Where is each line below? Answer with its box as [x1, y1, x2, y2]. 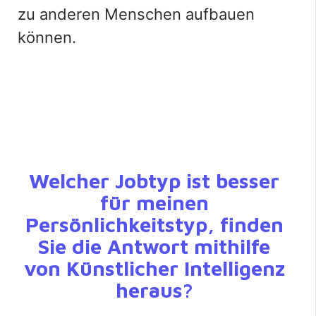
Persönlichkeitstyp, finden [25, 212, 284, 236]
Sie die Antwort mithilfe [38, 233, 270, 258]
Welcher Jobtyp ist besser [29, 168, 279, 193]
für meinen [99, 190, 209, 214]
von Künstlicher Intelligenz [23, 255, 285, 280]
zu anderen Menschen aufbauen [18, 4, 255, 23]
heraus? [115, 277, 193, 302]
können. [18, 28, 76, 47]
